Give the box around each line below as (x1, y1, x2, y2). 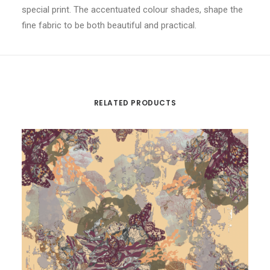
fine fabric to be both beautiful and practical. (22, 20, 196, 31)
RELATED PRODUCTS (93, 98, 177, 108)
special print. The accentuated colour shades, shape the (22, 4, 243, 15)
